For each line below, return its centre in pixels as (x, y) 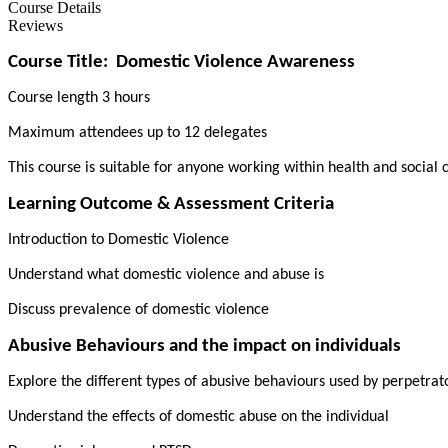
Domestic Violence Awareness (235, 62)
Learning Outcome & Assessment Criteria (171, 204)
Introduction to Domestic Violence (118, 239)
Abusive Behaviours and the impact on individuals (204, 346)
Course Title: (58, 62)
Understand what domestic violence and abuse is (166, 274)
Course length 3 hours (79, 97)
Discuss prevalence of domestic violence (138, 309)
